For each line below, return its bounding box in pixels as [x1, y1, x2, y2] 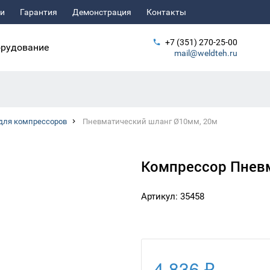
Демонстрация [72, 7, 131, 17]
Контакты [146, 7, 186, 17]
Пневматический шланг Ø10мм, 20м [83, 117, 218, 126]
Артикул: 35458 [141, 191, 204, 202]
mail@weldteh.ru [174, 48, 237, 58]
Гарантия [20, 7, 57, 17]
